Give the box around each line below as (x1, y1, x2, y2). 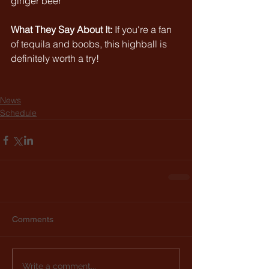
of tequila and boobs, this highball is (11, 38, 169, 50)
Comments (12, 214, 53, 224)
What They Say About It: (11, 23, 112, 35)
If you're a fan (115, 23, 174, 35)
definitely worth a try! (11, 52, 99, 64)
